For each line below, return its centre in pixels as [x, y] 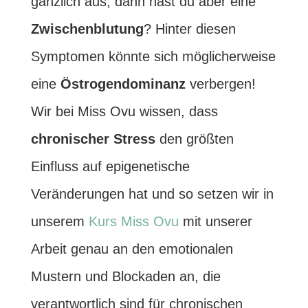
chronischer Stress [93, 139]
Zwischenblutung [87, 29]
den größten [194, 139]
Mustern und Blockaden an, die [125, 276]
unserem [59, 221]
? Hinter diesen [189, 29]
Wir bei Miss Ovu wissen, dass [124, 111]
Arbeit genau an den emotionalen [132, 249]
